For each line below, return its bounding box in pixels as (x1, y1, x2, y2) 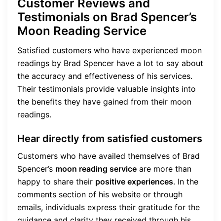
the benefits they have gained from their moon (17, 97, 191, 107)
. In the (173, 177, 198, 187)
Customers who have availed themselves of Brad (17, 151, 200, 161)
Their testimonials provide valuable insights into (17, 84, 196, 94)
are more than (137, 164, 191, 174)
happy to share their (17, 177, 95, 187)
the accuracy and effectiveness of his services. (17, 71, 192, 81)
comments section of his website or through (17, 189, 183, 200)
